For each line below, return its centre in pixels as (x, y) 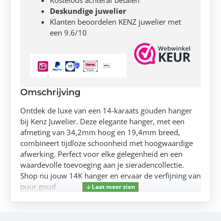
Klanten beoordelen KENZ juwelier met (115, 21)
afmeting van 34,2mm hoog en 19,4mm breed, (100, 132)
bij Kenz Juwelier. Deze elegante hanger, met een (102, 122)
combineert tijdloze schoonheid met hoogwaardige (107, 143)
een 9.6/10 (68, 32)
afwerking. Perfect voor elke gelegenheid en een (101, 154)
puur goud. (39, 187)
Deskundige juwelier (88, 11)
